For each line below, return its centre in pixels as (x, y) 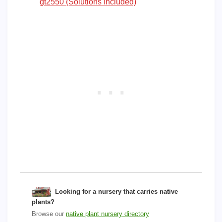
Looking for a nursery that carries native (116, 192)
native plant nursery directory (108, 214)
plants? (43, 202)
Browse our (49, 214)
